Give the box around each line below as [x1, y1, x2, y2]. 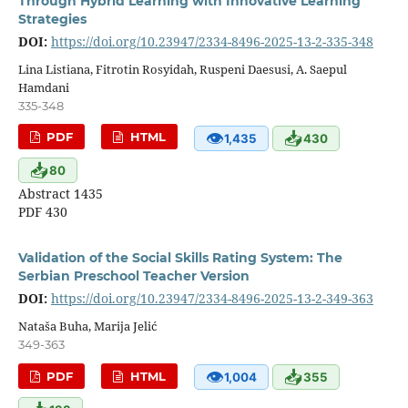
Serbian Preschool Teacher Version [17, 268, 250, 285]
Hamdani [17, 78, 69, 96]
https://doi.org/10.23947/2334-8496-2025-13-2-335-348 [50, 32, 373, 50]
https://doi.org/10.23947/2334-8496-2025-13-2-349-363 [50, 290, 373, 308]
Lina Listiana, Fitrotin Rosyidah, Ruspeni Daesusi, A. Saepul [17, 60, 347, 77]
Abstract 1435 [17, 185, 103, 203]
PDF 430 [17, 203, 67, 221]
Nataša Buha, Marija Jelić [17, 318, 157, 335]
